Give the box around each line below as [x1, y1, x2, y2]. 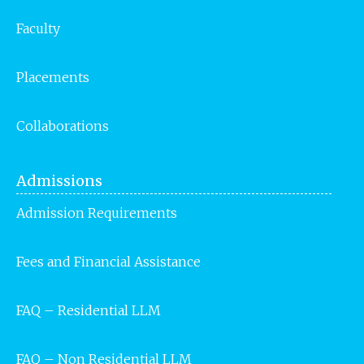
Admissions [16, 171, 102, 190]
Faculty [16, 19, 60, 37]
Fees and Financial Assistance [16, 253, 201, 270]
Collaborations [16, 117, 109, 134]
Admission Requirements [16, 204, 177, 221]
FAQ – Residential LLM [16, 301, 161, 318]
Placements [16, 68, 89, 85]
